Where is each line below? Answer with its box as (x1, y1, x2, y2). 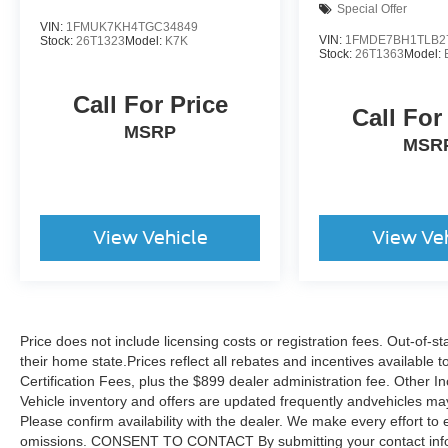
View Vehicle (92, 226, 208, 248)
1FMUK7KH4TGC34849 (66, 19, 198, 34)
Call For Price (72, 90, 228, 118)
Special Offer (337, 2, 408, 17)
